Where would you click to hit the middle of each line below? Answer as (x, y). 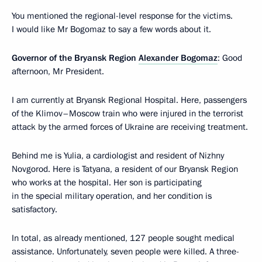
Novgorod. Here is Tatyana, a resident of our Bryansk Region (125, 169)
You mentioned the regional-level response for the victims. (122, 16)
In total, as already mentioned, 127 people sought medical (123, 238)
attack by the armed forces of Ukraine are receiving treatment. (130, 127)
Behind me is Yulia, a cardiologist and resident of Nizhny (118, 156)
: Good (230, 58)
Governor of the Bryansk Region (75, 58)
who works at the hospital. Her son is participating (107, 182)
